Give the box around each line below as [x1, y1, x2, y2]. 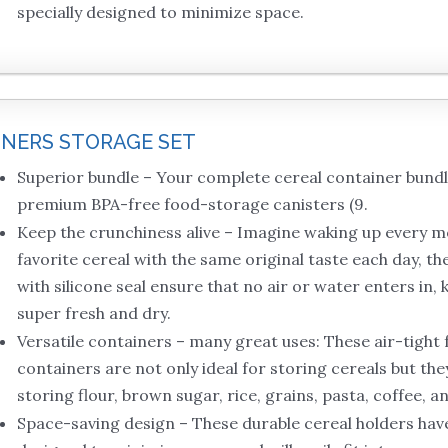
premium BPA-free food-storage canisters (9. [16, 194, 368, 215]
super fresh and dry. [16, 303, 171, 324]
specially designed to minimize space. [16, 2, 304, 23]
